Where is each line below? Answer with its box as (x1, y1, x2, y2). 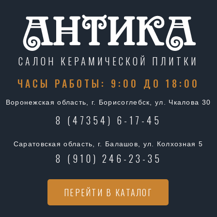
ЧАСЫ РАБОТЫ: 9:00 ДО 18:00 (17, 76, 200, 91)
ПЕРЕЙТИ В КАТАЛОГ (63, 186, 153, 199)
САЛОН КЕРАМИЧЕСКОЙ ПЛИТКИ (18, 54, 199, 68)
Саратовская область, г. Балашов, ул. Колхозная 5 (13, 140, 203, 148)
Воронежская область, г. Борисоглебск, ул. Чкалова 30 (5, 98, 211, 106)
